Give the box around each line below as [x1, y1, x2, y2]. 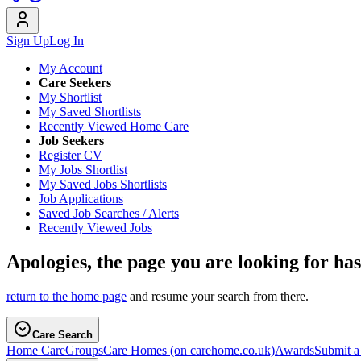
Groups [65, 342, 103, 357]
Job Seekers [39, 134, 104, 147]
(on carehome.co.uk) [170, 342, 275, 357]
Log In [49, 34, 84, 48]
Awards [275, 342, 314, 357]
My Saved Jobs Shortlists [39, 177, 167, 191]
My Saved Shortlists [39, 105, 141, 118]
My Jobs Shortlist [39, 163, 127, 176]
